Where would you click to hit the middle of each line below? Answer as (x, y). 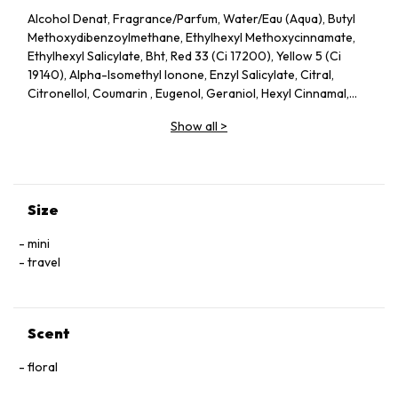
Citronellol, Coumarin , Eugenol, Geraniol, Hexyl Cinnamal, (188, 93)
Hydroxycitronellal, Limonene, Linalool (134, 112)
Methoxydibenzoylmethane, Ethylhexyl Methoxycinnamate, (191, 37)
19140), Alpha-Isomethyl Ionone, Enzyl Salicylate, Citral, (181, 75)
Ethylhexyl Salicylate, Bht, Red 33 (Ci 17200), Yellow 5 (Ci (184, 56)
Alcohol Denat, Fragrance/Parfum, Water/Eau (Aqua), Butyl (191, 19)
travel (44, 262)
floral (43, 367)
